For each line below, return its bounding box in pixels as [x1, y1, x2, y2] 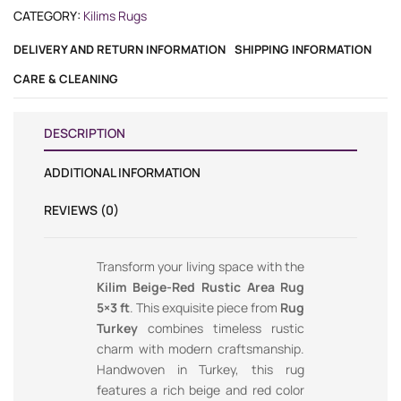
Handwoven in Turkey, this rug [96, 361, 305, 379]
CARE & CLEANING [13, 71, 118, 88]
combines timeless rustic [137, 320, 305, 337]
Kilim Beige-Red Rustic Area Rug [96, 278, 305, 296]
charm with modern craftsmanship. [96, 340, 305, 358]
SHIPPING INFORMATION [235, 41, 371, 58]
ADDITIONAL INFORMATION [44, 164, 200, 182]
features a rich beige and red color [96, 381, 305, 399]
